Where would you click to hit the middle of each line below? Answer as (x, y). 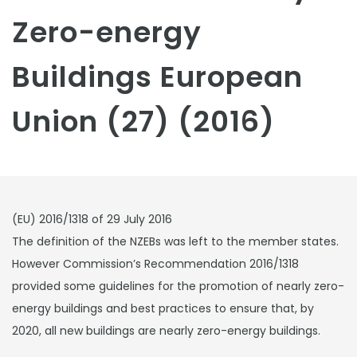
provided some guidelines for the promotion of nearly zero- (178, 286)
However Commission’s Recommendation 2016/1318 (155, 264)
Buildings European (157, 77)
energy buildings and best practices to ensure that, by (163, 308)
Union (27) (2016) (143, 122)
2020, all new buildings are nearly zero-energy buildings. (166, 331)
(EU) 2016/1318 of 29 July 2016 (92, 219)
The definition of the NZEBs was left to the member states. (175, 241)
